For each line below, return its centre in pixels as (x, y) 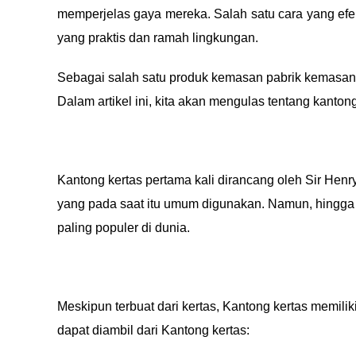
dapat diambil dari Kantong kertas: (153, 330)
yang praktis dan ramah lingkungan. (158, 38)
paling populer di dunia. (124, 228)
